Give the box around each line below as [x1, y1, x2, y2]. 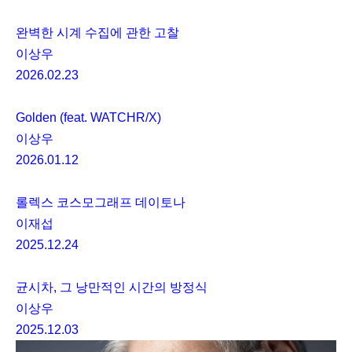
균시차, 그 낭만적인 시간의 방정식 [16, 280, 207, 295]
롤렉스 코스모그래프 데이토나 [16, 196, 185, 210]
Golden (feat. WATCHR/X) [16, 111, 161, 125]
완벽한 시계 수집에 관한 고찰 [16, 26, 179, 40]
